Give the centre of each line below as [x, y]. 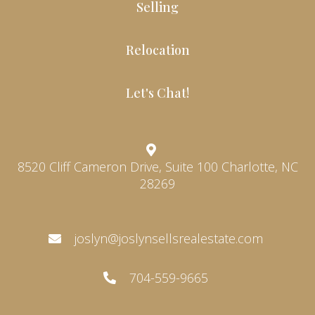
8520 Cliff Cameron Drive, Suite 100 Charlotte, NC [119, 167]
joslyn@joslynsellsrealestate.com [169, 238]
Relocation [157, 50]
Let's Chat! [157, 93]
